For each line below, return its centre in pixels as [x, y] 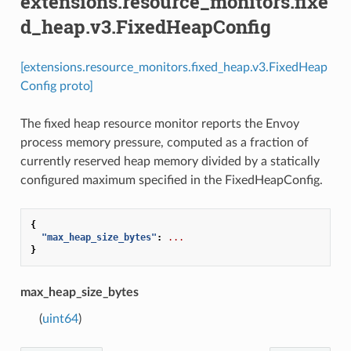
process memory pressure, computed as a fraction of [164, 142]
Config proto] [56, 86]
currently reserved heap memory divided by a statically [170, 161]
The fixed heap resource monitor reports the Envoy [159, 123]
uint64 [60, 318]
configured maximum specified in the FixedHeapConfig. [171, 180]
